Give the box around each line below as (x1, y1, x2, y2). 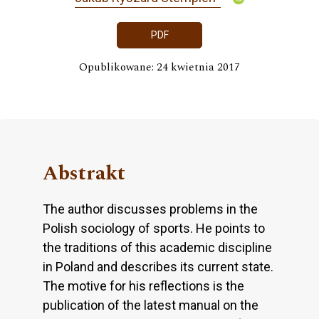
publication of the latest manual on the (43, 298, 258, 313)
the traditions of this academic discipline (43, 240, 272, 256)
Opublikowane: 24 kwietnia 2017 (79, 59, 240, 76)
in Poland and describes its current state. (43, 259, 273, 275)
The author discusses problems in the (43, 202, 258, 217)
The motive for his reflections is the (43, 278, 244, 294)
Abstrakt (43, 158, 125, 189)
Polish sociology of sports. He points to (43, 221, 265, 236)
